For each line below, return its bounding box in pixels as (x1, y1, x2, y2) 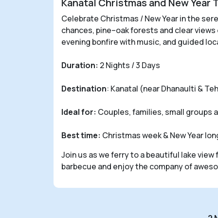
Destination (61, 83, 107, 94)
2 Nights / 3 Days (98, 59, 160, 71)
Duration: (61, 59, 98, 71)
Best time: (61, 129, 101, 141)
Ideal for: (61, 106, 96, 117)
